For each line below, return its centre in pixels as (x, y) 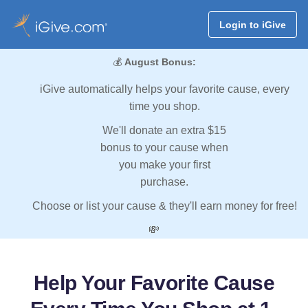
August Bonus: (160, 62)
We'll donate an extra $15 (164, 131)
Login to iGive (252, 24)
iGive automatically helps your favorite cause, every (164, 89)
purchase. (164, 182)
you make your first (164, 165)
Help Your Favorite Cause (154, 283)
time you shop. (164, 107)
